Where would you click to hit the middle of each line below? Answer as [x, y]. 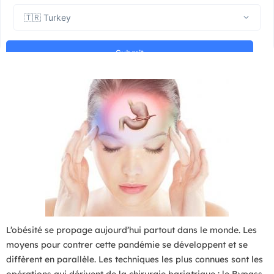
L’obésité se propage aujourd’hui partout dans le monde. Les [131, 230]
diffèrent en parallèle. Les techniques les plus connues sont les [135, 259]
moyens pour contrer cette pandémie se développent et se [127, 245]
